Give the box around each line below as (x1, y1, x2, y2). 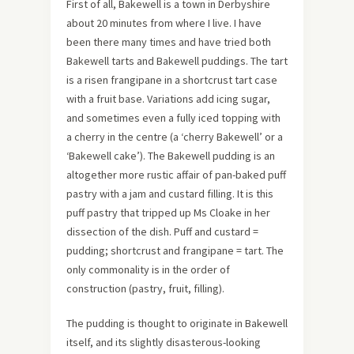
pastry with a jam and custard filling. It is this (66, 186, 273, 201)
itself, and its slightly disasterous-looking (66, 335, 261, 349)
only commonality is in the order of (66, 262, 230, 277)
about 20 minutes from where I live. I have (66, 16, 262, 30)
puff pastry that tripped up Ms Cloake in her (66, 205, 270, 220)
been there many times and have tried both (66, 35, 271, 49)
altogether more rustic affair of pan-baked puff (66, 168, 286, 182)
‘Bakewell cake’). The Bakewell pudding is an (66, 149, 275, 163)
